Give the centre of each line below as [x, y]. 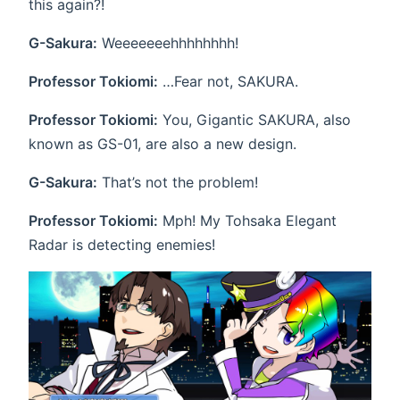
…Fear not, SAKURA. [228, 82]
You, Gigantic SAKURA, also [254, 120]
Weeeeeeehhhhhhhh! [168, 43]
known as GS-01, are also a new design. [162, 144]
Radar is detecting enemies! [122, 245]
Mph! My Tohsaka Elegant [247, 221]
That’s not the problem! [178, 183]
